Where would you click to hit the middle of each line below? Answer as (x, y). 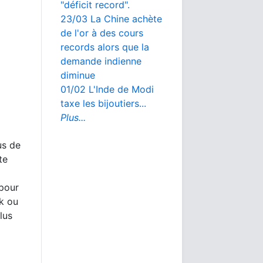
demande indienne (101, 61)
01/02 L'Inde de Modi (107, 89)
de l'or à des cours (102, 33)
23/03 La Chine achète (111, 19)
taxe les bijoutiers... (103, 103)
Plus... (73, 117)
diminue (78, 75)
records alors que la (105, 47)
